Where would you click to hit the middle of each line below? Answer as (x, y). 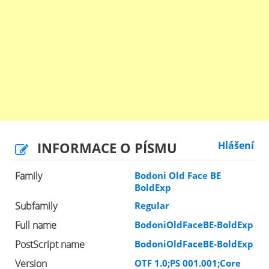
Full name (36, 225)
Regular (152, 206)
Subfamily (36, 206)
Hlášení (236, 146)
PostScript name (50, 245)
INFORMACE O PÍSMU (107, 148)
